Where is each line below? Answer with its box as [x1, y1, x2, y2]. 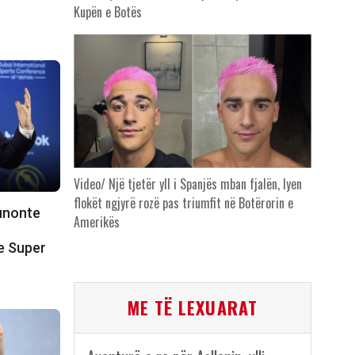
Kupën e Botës [73, 2, 142, 22]
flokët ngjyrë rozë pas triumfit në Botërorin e [73, 193, 293, 213]
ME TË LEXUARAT [127, 295, 258, 321]
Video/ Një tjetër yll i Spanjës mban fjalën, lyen [73, 174, 302, 194]
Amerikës [73, 212, 120, 232]
